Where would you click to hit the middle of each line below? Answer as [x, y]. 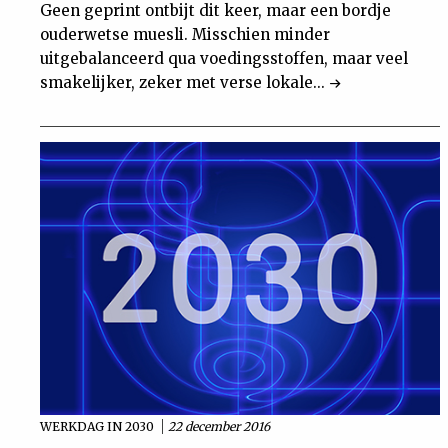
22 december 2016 [219, 426]
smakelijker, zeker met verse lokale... [184, 82]
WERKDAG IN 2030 [98, 426]
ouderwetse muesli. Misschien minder [185, 34]
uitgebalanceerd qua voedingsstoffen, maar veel [224, 58]
